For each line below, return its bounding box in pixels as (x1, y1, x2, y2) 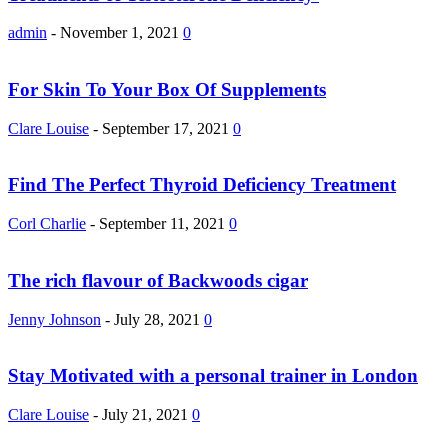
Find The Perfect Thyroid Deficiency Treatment (8, 174, 396, 196)
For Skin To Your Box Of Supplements (8, 78, 326, 100)
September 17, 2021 (102, 119, 229, 137)
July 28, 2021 (114, 310, 200, 328)
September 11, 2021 (99, 215, 225, 233)
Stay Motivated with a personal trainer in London (8, 365, 418, 387)
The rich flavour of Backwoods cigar (8, 269, 308, 291)
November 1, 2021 (60, 24, 179, 42)
